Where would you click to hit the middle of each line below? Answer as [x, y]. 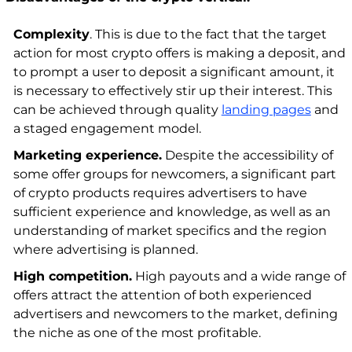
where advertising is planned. [105, 250]
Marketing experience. [87, 156]
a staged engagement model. [107, 129]
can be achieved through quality [117, 110]
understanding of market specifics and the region [170, 231]
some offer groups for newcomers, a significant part [174, 174]
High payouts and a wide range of [238, 277]
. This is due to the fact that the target [208, 35]
